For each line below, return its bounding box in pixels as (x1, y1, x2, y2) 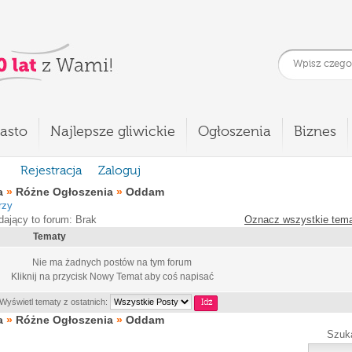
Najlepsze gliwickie (50, 125, 175, 139)
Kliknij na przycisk (10, 271, 90, 282)
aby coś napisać (141, 271, 214, 282)
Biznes (294, 125, 336, 139)
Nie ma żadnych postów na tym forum (32, 257, 192, 268)
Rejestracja (20, 165, 82, 178)
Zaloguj (98, 165, 141, 178)
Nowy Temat (89, 271, 142, 282)
